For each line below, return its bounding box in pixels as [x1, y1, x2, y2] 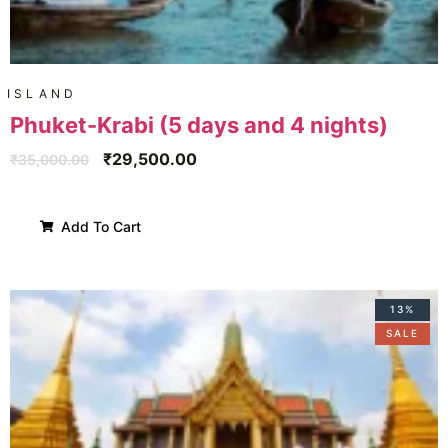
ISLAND [7, 85, 78, 101]
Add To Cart [57, 217, 141, 235]
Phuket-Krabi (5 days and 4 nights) [10, 111, 388, 138]
